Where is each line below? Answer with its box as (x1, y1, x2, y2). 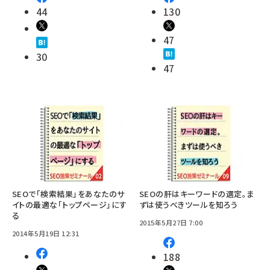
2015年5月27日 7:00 (139, 218, 203, 228)
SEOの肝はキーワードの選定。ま (139, 188, 254, 200)
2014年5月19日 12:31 (12, 228, 80, 239)
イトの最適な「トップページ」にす (12, 199, 127, 211)
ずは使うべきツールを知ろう (139, 199, 238, 211)
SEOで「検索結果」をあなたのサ (12, 188, 125, 200)
